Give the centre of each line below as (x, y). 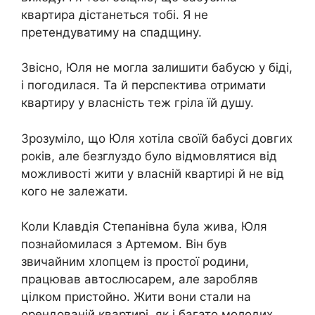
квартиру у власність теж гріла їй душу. (137, 103)
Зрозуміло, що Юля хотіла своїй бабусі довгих (157, 138)
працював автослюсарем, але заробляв (140, 279)
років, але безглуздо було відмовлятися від (149, 156)
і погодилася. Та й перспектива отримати (143, 85)
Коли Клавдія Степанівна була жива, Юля (144, 226)
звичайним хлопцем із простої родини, (135, 262)
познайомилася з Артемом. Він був (124, 244)
